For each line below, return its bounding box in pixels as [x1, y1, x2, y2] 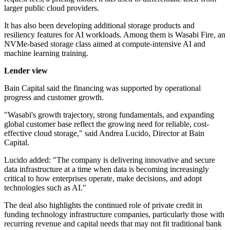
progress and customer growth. [4, 93, 104, 102]
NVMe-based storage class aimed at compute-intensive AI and [4, 40, 205, 49]
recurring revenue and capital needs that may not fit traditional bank [4, 219, 222, 228]
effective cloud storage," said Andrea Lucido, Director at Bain [4, 129, 204, 138]
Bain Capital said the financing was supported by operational [4, 84, 201, 93]
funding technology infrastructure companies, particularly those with [4, 210, 224, 219]
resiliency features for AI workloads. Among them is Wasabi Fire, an [4, 30, 225, 40]
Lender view [4, 66, 48, 75]
